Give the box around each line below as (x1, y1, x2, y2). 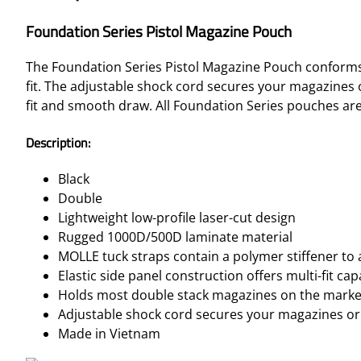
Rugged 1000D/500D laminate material (58, 227, 293, 246)
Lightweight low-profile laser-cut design (58, 208, 296, 226)
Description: (26, 132, 90, 152)
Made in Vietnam (58, 324, 160, 342)
